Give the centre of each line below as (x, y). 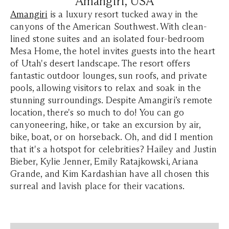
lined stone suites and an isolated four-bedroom (108, 39)
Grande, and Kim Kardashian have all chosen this (110, 174)
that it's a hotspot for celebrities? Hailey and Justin (113, 149)
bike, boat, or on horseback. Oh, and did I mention (112, 137)
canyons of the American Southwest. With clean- (109, 26)
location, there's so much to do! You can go (97, 112)
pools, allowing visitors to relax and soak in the (106, 88)
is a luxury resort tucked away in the (123, 14)
